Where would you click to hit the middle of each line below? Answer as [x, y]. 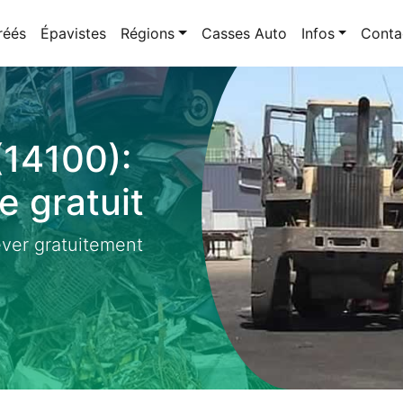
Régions [148, 33]
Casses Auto [244, 33]
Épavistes [73, 33]
